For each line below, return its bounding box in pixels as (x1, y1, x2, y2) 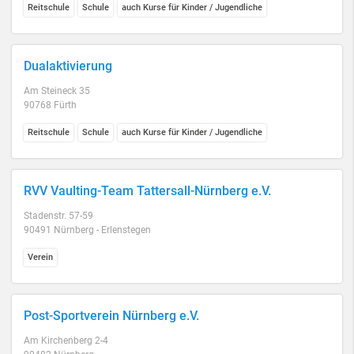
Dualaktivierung (24, 58, 112, 73)
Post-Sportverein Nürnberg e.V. (24, 308, 199, 323)
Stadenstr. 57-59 (24, 210, 93, 221)
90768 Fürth (24, 100, 77, 111)
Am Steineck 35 (24, 85, 90, 96)
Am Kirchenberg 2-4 (24, 335, 108, 346)
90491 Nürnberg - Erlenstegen (24, 224, 151, 235)
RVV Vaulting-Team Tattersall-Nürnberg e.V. (24, 183, 271, 198)
